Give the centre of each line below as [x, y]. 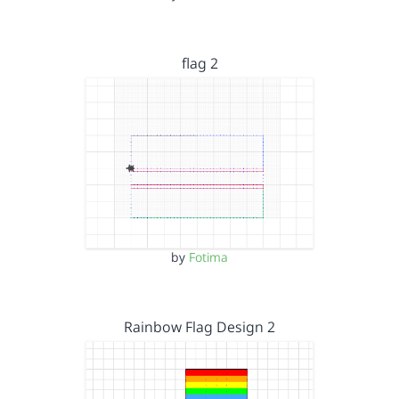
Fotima [208, 257]
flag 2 [199, 63]
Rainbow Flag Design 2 [199, 327]
